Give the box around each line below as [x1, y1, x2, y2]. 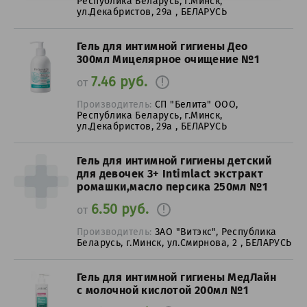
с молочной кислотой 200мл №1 [77, 282, 249, 298]
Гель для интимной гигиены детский [77, 153, 272, 169]
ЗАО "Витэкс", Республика [155, 225, 277, 238]
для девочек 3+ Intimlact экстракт [77, 166, 264, 182]
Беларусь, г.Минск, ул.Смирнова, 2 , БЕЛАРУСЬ [77, 236, 292, 249]
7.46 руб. [90, 72, 148, 91]
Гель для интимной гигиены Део [77, 38, 248, 54]
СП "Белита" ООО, [155, 97, 238, 111]
